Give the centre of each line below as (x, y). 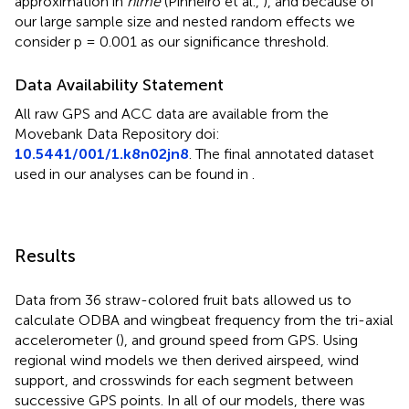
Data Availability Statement (119, 84)
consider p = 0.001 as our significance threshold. (172, 41)
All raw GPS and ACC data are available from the (172, 113)
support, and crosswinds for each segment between (184, 380)
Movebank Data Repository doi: (117, 133)
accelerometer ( (67, 340)
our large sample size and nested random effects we (185, 21)
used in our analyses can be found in (133, 173)
